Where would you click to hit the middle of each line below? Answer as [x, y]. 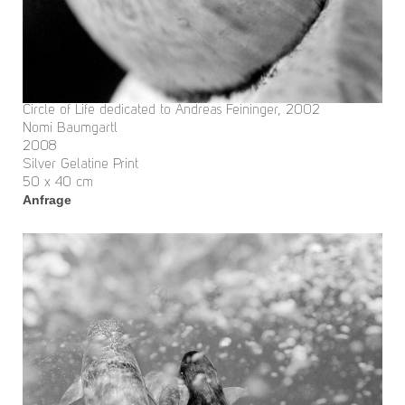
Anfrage [47, 200]
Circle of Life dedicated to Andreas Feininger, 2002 [171, 111]
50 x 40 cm [58, 184]
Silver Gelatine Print [80, 165]
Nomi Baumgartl [70, 129]
